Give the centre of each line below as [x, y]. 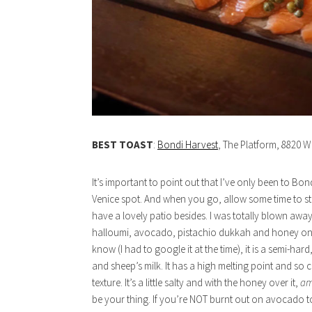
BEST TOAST [123, 145]
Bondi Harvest [188, 145]
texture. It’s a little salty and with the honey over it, [196, 283]
